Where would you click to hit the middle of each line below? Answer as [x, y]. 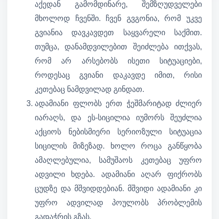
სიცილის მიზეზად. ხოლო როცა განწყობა [118, 146]
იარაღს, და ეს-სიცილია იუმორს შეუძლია [118, 118]
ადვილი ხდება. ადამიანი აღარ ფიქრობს [118, 175]
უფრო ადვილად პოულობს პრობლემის [118, 203]
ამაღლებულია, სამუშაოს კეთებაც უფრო [118, 160]
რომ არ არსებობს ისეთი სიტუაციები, [118, 61]
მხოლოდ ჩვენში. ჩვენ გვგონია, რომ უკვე [118, 19]
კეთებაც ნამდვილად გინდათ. [89, 89]
